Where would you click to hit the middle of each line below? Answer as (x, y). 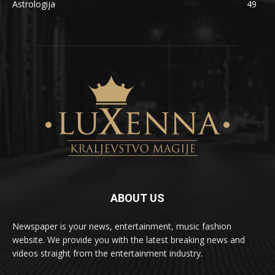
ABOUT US (137, 198)
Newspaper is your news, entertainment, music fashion (122, 226)
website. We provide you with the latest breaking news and (129, 239)
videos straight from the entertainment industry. (107, 253)
